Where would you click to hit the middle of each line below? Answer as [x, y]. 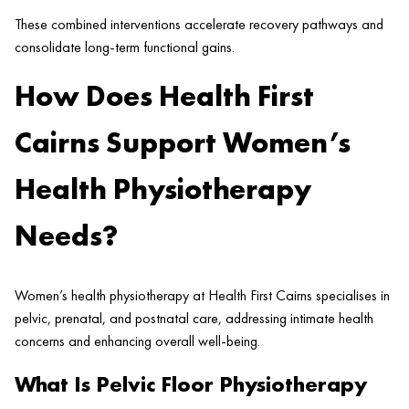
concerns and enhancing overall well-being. [137, 341]
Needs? [66, 236]
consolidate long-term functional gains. [125, 47]
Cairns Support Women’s [183, 143]
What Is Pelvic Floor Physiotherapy [191, 383]
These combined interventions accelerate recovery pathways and [199, 25]
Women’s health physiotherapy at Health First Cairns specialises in [202, 295]
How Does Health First [164, 97]
